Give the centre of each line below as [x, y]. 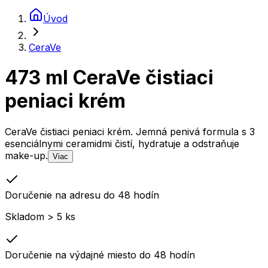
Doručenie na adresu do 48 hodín [82, 195]
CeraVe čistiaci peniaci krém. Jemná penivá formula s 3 [130, 131]
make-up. [26, 155]
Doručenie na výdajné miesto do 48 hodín [100, 255]
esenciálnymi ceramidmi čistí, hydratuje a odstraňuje [122, 143]
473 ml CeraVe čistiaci [109, 78]
